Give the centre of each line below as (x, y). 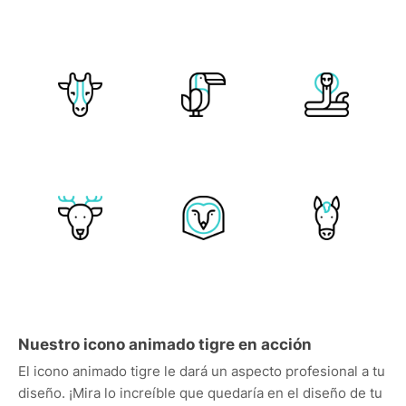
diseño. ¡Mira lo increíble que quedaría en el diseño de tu (200, 393)
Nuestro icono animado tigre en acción (165, 344)
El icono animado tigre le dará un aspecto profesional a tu (202, 371)
